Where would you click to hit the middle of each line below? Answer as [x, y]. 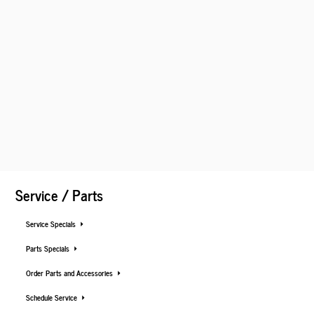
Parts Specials [49, 248]
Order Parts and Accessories [70, 273]
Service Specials [52, 224]
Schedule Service [53, 297]
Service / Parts [59, 194]
